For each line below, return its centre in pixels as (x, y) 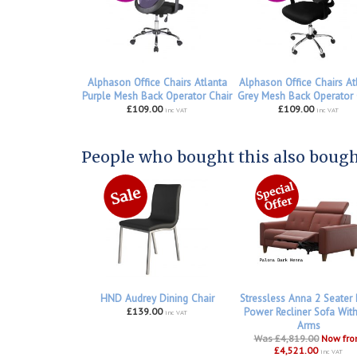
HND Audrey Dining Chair (157, 299)
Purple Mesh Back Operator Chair (157, 96)
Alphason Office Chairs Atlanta (157, 82)
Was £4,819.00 (286, 339)
